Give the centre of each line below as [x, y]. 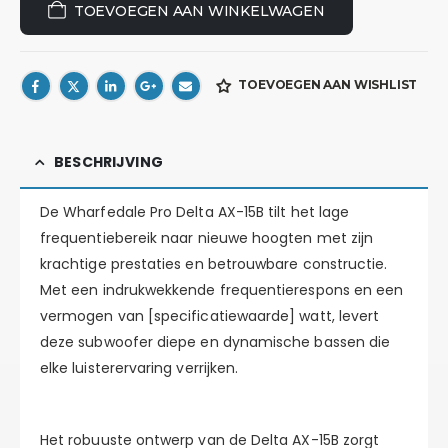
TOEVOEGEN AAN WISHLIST [328, 85]
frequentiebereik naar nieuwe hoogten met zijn [207, 238]
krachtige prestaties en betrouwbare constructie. [214, 264]
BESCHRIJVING [108, 162]
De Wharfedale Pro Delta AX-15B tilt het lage [195, 212]
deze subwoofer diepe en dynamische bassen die [215, 342]
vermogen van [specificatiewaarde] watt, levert [210, 316]
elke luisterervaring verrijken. [139, 368]
